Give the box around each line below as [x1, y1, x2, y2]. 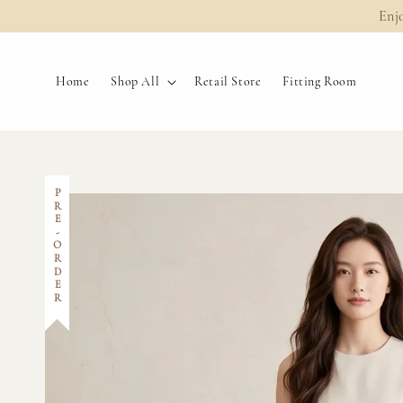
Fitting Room [282, 73, 357, 89]
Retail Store [194, 73, 262, 89]
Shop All [111, 73, 160, 89]
